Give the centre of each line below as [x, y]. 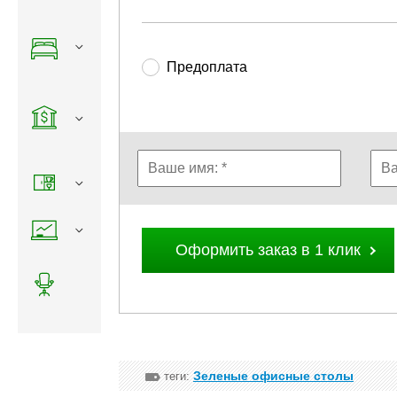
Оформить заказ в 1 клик [268, 249]
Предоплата [207, 67]
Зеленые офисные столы [273, 375]
